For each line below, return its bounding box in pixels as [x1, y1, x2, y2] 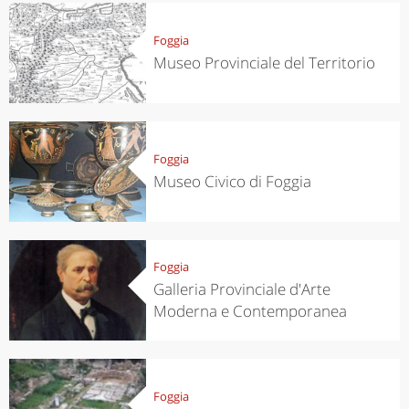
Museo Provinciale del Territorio [152, 51, 375, 73]
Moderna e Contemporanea [152, 299, 347, 321]
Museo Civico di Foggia [152, 170, 311, 192]
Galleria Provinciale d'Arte [152, 278, 330, 299]
